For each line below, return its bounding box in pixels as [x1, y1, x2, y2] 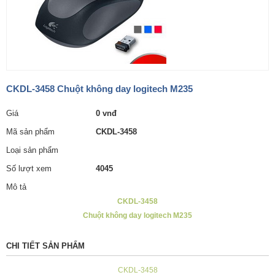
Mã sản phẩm [6, 126, 55, 136]
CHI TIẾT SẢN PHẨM [6, 241, 85, 250]
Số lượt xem [6, 163, 52, 173]
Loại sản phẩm [6, 145, 58, 155]
